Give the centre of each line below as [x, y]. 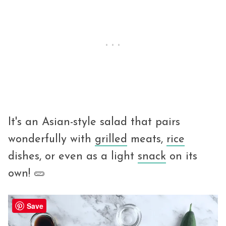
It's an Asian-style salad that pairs [94, 122]
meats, [147, 139]
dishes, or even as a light [73, 156]
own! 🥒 [26, 174]
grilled [111, 139]
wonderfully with [51, 139]
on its [182, 156]
